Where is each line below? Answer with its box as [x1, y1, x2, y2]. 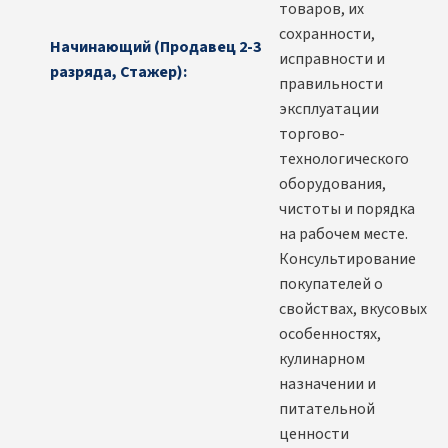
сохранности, [279, 23, 375, 46]
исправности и [279, 48, 385, 71]
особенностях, [279, 323, 381, 346]
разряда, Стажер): [50, 60, 187, 83]
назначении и [279, 373, 376, 396]
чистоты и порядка [279, 198, 415, 221]
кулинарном [279, 348, 365, 371]
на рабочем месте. [279, 223, 408, 246]
